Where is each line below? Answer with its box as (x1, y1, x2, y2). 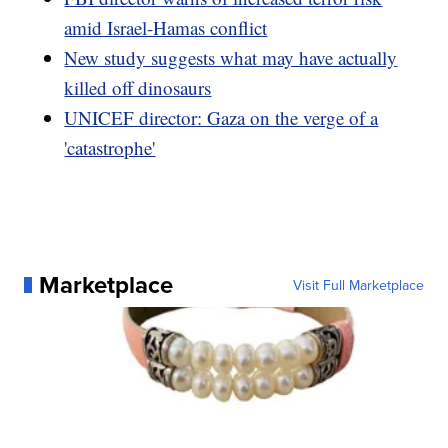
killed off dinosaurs (64, 75, 212, 101)
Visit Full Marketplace (292, 275, 424, 296)
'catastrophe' (64, 135, 156, 161)
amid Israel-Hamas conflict (64, 15, 268, 41)
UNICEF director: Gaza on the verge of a (64, 105, 379, 131)
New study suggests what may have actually (64, 45, 398, 71)
